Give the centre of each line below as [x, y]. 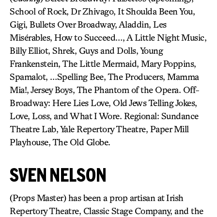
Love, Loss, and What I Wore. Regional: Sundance [104, 116]
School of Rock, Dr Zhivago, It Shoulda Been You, [102, 11]
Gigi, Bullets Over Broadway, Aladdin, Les [88, 24]
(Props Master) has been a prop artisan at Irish [97, 198]
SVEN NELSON [58, 175]
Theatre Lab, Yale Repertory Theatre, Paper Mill [99, 129]
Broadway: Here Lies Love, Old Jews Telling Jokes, [103, 103]
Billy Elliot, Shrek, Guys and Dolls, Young [86, 50]
